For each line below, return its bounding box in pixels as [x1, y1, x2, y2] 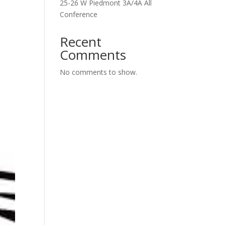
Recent [60, 33, 102, 51]
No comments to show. [60, 67, 138, 77]
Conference [60, 10, 98, 20]
